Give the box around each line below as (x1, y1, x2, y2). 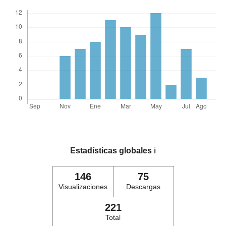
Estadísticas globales (70, 146, 154, 155)
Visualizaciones (58, 183, 107, 191)
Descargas (126, 183, 160, 191)
